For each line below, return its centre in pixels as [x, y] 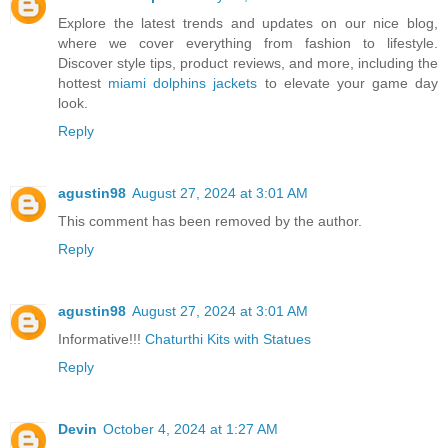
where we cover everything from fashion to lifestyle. [248, 43]
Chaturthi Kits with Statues [228, 339]
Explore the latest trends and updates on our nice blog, [248, 23]
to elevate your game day [347, 83]
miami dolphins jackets [183, 83]
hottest [83, 83]
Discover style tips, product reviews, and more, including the [248, 63]
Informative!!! [101, 339]
